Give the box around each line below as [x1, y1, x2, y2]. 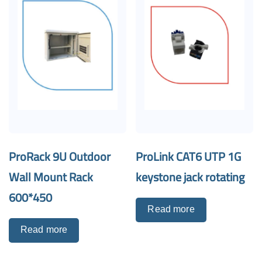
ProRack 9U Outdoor [9, 145, 111, 167]
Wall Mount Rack [9, 166, 93, 188]
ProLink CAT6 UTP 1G [136, 145, 242, 167]
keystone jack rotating [136, 166, 245, 188]
